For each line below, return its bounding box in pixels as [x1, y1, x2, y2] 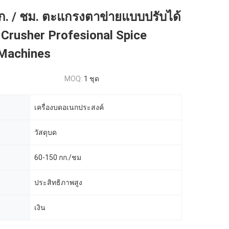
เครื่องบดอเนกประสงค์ [34, 103, 104, 111]
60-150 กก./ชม [34, 153, 81, 162]
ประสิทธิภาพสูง [34, 178, 82, 187]
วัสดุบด [34, 128, 57, 136]
